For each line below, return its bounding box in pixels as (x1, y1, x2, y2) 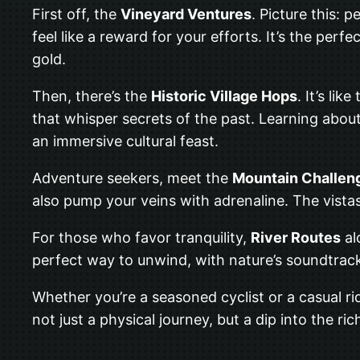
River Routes (251, 228, 341, 246)
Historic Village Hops (151, 87, 297, 104)
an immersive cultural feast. (32, 132, 219, 149)
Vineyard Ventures (121, 5, 252, 22)
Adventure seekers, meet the (32, 169, 232, 186)
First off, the (32, 5, 121, 22)
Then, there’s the (32, 87, 151, 104)
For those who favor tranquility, (32, 228, 251, 246)
